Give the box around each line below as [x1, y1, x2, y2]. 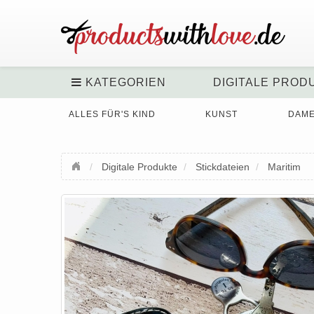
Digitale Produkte [102, 161, 177, 172]
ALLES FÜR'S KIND [69, 109, 156, 119]
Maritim [268, 161, 301, 172]
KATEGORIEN [82, 76, 166, 88]
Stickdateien [196, 161, 250, 172]
